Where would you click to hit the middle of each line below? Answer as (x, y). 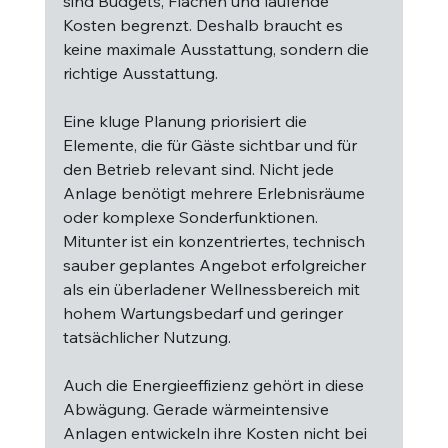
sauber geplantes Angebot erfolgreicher (216, 265)
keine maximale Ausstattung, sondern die (217, 49)
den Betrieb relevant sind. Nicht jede (200, 169)
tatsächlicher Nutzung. (146, 337)
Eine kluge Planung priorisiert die (186, 121)
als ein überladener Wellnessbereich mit (213, 289)
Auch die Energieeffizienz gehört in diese (215, 385)
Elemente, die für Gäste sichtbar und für (211, 145)
